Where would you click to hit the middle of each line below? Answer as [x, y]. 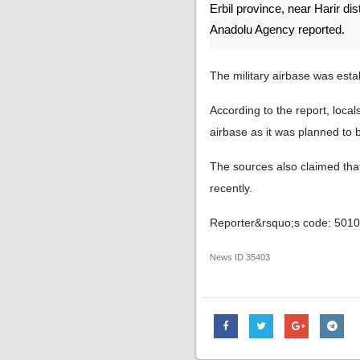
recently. [231, 188]
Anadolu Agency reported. [277, 30]
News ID [228, 257]
